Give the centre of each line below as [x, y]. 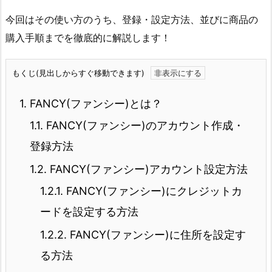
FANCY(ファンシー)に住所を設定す [156, 235]
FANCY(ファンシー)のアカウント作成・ [144, 126]
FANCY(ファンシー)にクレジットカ [153, 191]
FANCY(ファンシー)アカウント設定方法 [147, 169]
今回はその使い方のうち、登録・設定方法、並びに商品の [132, 19]
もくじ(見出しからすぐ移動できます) [78, 73]
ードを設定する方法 [89, 212]
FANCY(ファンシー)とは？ [94, 104]
